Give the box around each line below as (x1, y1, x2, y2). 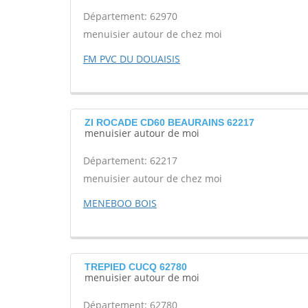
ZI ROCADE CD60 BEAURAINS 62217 (85, 117, 254, 128)
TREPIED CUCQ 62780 (85, 261, 187, 272)
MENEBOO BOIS (83, 197, 157, 210)
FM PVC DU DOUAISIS (83, 52, 180, 65)
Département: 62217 (83, 154, 177, 167)
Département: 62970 (83, 10, 177, 23)
